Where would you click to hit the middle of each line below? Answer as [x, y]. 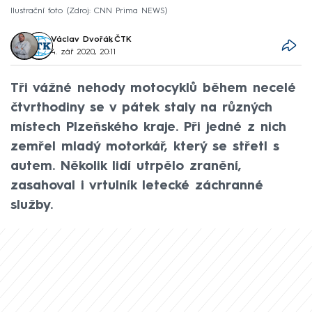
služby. [32, 205]
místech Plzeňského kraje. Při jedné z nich [148, 127]
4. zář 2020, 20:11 [83, 52]
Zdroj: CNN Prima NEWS [117, 11]
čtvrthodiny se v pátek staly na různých [141, 108]
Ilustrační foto [37, 11]
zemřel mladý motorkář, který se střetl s [145, 147]
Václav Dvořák [81, 39]
